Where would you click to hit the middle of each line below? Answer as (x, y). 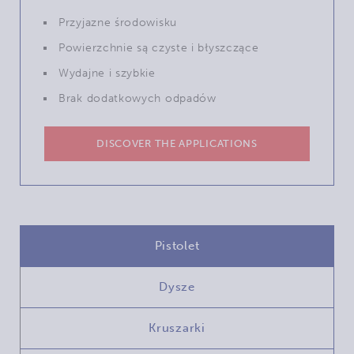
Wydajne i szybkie (107, 73)
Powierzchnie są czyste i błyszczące (159, 47)
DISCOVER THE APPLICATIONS (177, 143)
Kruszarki (177, 328)
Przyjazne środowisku (118, 22)
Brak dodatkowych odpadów (137, 98)
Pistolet (177, 245)
